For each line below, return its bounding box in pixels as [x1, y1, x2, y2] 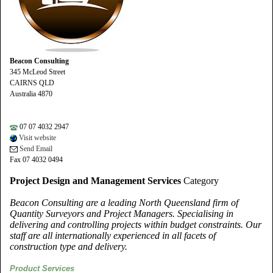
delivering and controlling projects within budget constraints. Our [10, 219, 261, 230]
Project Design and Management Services [10, 175, 181, 186]
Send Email [18, 144, 52, 153]
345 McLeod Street [10, 68, 65, 76]
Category [181, 175, 219, 186]
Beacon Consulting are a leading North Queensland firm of [10, 197, 238, 208]
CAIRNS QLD [10, 79, 54, 87]
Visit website [17, 133, 56, 142]
